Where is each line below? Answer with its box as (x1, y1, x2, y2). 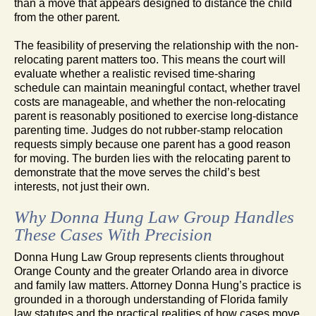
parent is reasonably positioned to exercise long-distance (14, 109, 298, 122)
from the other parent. (14, 11, 120, 23)
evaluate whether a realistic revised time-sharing (14, 67, 255, 80)
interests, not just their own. (14, 180, 150, 193)
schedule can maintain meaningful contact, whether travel (14, 81, 300, 94)
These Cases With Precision (14, 224, 212, 244)
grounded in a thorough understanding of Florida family (14, 293, 288, 305)
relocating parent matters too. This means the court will (14, 53, 286, 66)
